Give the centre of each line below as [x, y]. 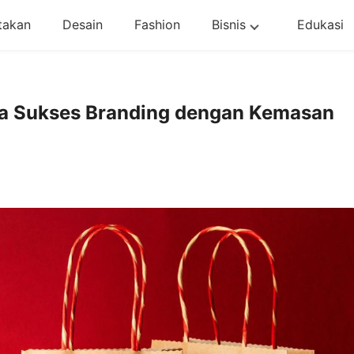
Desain [82, 24]
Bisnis [228, 24]
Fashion [157, 24]
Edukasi [320, 24]
